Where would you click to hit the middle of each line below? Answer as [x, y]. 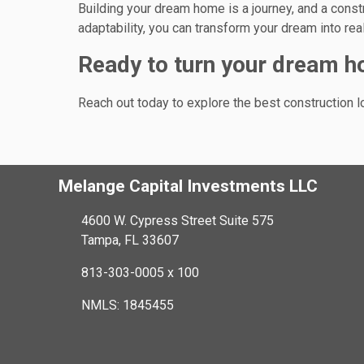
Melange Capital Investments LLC [188, 186]
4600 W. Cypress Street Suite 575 [178, 220]
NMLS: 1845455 [128, 305]
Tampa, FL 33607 [130, 240]
